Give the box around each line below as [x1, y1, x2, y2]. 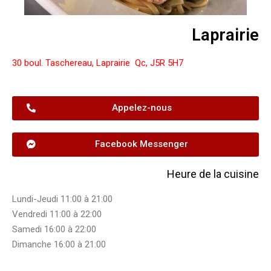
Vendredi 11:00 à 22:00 [12, 209, 102, 220]
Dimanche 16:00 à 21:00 [12, 239, 106, 250]
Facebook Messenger [95, 139, 188, 150]
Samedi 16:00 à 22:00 [12, 224, 99, 235]
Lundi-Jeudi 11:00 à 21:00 [12, 194, 115, 205]
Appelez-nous [111, 102, 172, 114]
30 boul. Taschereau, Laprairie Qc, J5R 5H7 [12, 57, 183, 68]
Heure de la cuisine [167, 168, 259, 181]
